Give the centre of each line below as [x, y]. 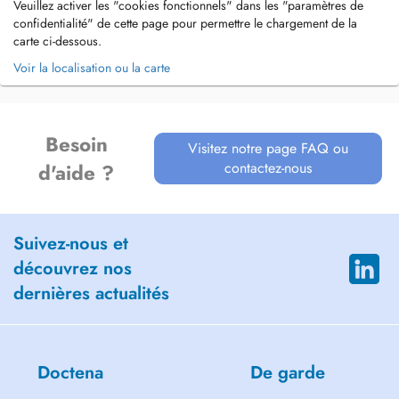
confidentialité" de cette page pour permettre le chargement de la [185, 23]
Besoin [76, 144]
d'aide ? [77, 173]
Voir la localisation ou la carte [92, 68]
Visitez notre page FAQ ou [269, 148]
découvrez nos [73, 269]
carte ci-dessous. [57, 41]
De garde [287, 373]
